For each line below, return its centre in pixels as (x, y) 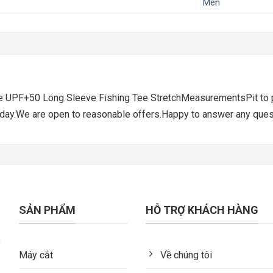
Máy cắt (36, 255)
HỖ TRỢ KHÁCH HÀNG (202, 210)
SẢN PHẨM (47, 210)
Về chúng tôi (186, 255)
